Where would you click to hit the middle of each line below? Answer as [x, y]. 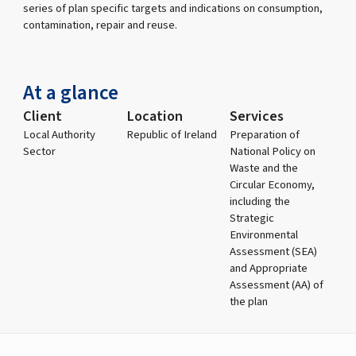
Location [155, 116]
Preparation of [264, 134]
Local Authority [60, 134]
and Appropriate [268, 268]
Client [43, 116]
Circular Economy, [272, 184]
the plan [248, 301]
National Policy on [272, 151]
